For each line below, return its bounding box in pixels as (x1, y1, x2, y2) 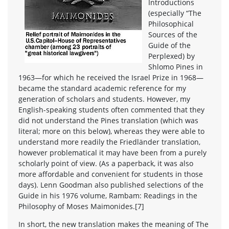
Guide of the (148, 40, 191, 50)
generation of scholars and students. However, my (18, 94, 190, 104)
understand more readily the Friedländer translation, (18, 136, 200, 147)
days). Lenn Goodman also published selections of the (18, 179, 203, 190)
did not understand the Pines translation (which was (18, 115, 198, 125)
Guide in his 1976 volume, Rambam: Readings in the (18, 190, 197, 200)
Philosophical (148, 18, 194, 29)
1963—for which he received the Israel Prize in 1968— (18, 72, 203, 82)
